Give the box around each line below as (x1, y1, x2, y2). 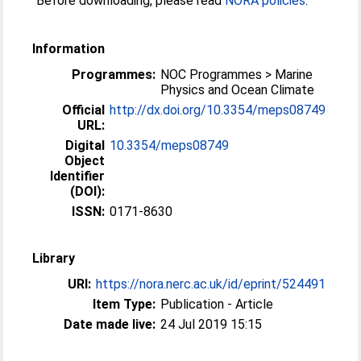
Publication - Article (160, 297, 274, 312)
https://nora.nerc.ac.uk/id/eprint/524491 (96, 276, 326, 292)
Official (62, 102, 106, 118)
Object (64, 153, 106, 168)
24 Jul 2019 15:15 (160, 317, 263, 332)
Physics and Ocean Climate (160, 82, 315, 98)
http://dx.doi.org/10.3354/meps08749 (110, 102, 326, 118)
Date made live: (64, 317, 156, 332)
